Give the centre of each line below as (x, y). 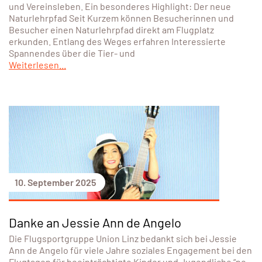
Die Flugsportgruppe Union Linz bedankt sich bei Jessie (123, 239)
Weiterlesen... (37, 65)
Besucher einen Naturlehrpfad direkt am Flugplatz (111, 30)
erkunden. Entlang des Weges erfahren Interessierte (117, 42)
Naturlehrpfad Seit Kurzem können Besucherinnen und (121, 18)
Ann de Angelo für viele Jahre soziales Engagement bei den (130, 250)
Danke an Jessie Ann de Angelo (95, 223)
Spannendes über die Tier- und (72, 53)
